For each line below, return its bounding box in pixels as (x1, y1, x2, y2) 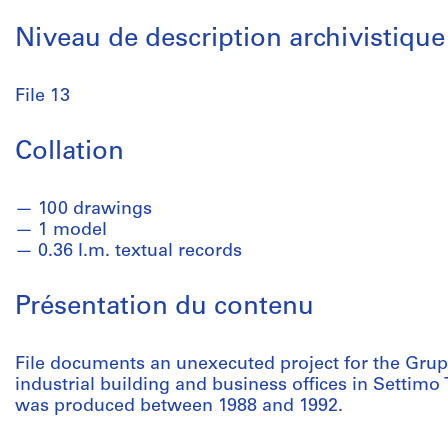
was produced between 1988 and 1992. (15, 397, 343, 416)
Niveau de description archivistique (15, 26, 445, 53)
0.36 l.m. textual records (38, 242, 242, 261)
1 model (38, 221, 107, 240)
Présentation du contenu (15, 294, 314, 321)
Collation (15, 139, 124, 166)
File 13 (15, 87, 70, 106)
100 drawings (38, 200, 152, 219)
